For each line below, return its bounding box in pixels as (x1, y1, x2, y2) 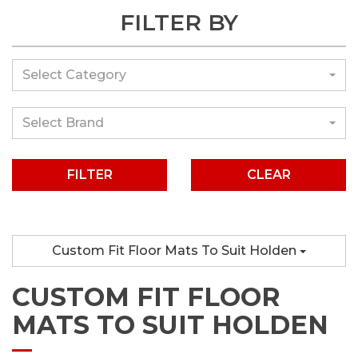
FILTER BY (120, 9, 238, 36)
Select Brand (22, 115, 104, 130)
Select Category (22, 67, 126, 82)
